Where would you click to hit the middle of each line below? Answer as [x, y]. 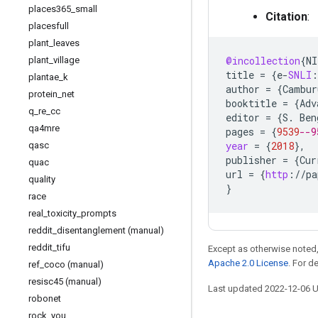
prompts [99, 213]
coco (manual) [74, 264]
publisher [251, 160]
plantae [44, 77]
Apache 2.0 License [248, 263]
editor [243, 117]
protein [43, 94]
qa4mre [44, 128]
